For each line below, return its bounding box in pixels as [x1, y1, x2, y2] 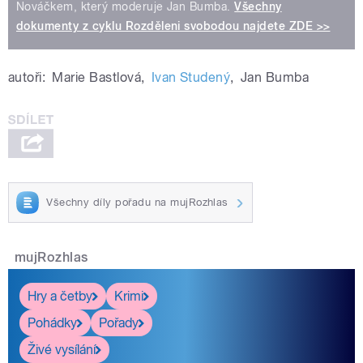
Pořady [99, 314, 139, 331]
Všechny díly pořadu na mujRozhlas [46, 196, 228, 209]
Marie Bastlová [52, 70, 142, 86]
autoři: [8, 70, 46, 86]
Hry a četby [28, 288, 92, 304]
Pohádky [28, 314, 77, 331]
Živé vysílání [28, 341, 96, 357]
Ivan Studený [151, 70, 231, 86]
